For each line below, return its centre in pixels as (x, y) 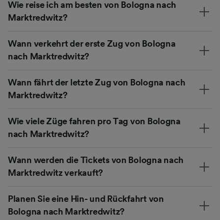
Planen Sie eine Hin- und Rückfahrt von (86, 199)
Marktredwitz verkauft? (56, 173)
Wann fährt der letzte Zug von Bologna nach (97, 82)
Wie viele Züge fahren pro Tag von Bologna (94, 121)
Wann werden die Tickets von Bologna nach (96, 160)
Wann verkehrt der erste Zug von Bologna (92, 43)
